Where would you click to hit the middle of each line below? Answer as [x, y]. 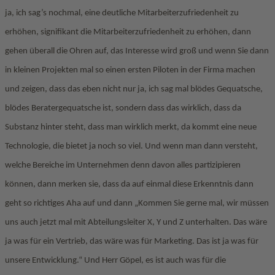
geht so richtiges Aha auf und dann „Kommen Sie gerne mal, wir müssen [137, 203]
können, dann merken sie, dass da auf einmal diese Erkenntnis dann [129, 184]
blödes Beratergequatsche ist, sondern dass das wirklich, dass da [123, 108]
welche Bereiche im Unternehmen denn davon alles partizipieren [123, 165]
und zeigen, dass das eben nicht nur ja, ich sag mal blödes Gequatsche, [134, 89]
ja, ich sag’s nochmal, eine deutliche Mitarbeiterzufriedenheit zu [122, 13]
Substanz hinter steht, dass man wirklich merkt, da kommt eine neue [131, 127]
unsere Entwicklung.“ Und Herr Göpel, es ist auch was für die [115, 261]
